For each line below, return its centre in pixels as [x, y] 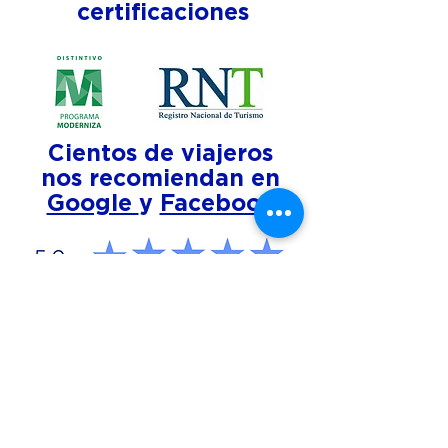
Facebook [217, 204]
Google [92, 204]
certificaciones [162, 13]
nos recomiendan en [160, 179]
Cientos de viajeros [160, 154]
